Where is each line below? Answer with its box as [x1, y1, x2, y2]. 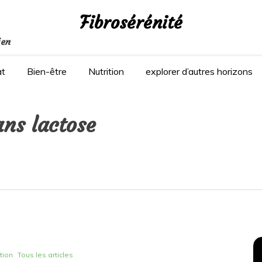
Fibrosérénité [80, 11, 182, 33]
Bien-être [27, 65, 67, 77]
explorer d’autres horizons [146, 65, 253, 77]
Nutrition [88, 65, 124, 77]
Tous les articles [17, 250, 73, 259]
